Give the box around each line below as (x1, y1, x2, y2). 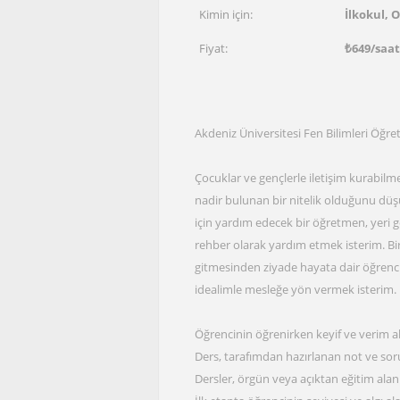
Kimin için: (199, 6, 253, 22)
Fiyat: (199, 40, 228, 56)
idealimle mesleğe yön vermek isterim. (195, 281, 396, 297)
